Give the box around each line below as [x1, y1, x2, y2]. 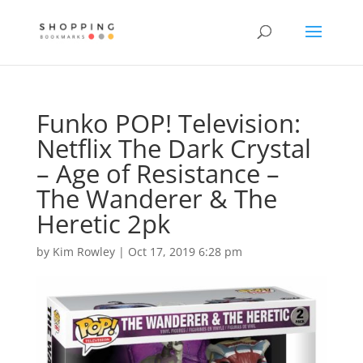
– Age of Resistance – [36, 156, 280, 190]
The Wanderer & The [36, 181, 277, 216]
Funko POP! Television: [36, 106, 301, 140]
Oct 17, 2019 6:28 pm [127, 244, 242, 259]
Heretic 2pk [36, 207, 170, 241]
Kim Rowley [52, 244, 115, 259]
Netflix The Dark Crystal [36, 131, 311, 165]
